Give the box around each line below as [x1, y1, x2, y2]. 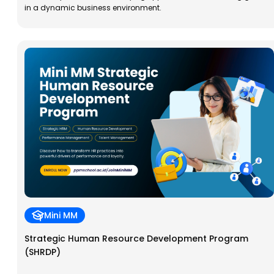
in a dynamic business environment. [24, 2, 161, 13]
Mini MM [44, 209, 78, 221]
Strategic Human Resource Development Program [24, 232, 248, 245]
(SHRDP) [24, 245, 61, 258]
